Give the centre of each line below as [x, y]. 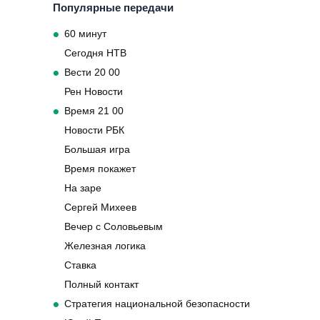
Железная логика [105, 246]
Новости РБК [94, 130]
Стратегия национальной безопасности [157, 304]
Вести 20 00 [92, 72]
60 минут [85, 34]
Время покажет [100, 169]
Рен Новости [94, 92]
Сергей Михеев [100, 207]
